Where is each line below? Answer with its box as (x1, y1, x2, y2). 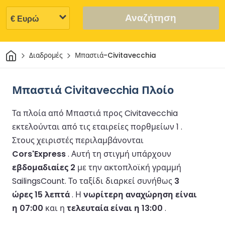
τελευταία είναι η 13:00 (67, 202, 163, 214)
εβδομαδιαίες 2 (12, 161, 75, 173)
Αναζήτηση (125, 12, 177, 23)
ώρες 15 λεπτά (12, 188, 70, 200)
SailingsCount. (12, 175, 68, 187)
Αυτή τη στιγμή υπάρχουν (71, 148, 171, 160)
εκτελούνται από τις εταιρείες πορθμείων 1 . (12, 121, 182, 133)
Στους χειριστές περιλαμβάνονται (12, 134, 144, 146)
